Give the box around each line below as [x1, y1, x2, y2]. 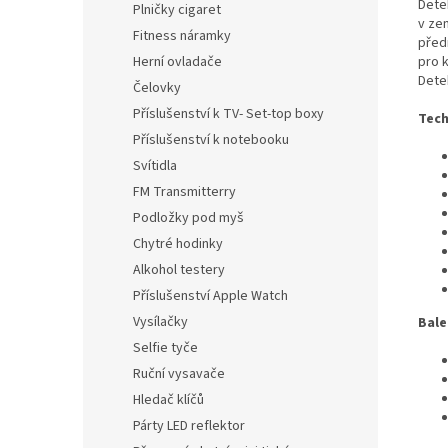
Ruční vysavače [133, 364, 225, 384]
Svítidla [133, 156, 177, 176]
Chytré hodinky [133, 234, 223, 254]
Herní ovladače [133, 52, 222, 72]
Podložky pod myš [133, 208, 244, 228]
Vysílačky [133, 312, 188, 332]
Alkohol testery [133, 260, 225, 280]
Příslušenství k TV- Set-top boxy [133, 104, 324, 124]
